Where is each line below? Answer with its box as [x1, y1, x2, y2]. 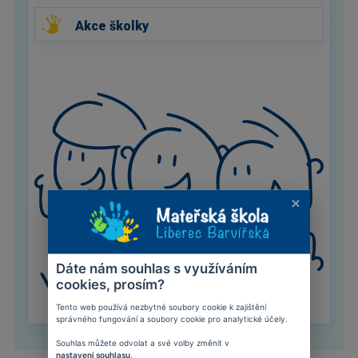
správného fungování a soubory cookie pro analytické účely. [56, 313, 288, 324]
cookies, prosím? [56, 276, 165, 292]
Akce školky [74, 18, 149, 34]
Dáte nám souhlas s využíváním [56, 260, 257, 276]
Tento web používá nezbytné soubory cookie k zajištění [56, 301, 266, 312]
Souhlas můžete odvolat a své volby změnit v [56, 337, 232, 348]
